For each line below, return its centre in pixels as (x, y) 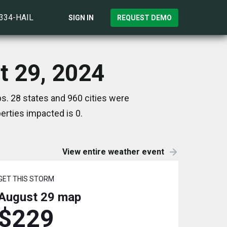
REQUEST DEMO (144, 17)
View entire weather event (113, 152)
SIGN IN (81, 17)
